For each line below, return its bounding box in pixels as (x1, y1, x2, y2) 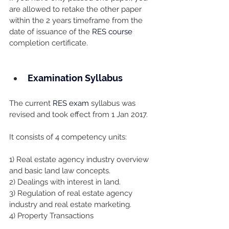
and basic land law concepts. (9, 166, 110, 176)
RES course (92, 27, 132, 37)
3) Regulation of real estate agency (9, 189, 134, 198)
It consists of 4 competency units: (9, 132, 127, 142)
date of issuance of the (9, 27, 92, 37)
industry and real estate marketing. (9, 200, 131, 210)
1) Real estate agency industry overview (9, 155, 151, 165)
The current (9, 99, 53, 108)
